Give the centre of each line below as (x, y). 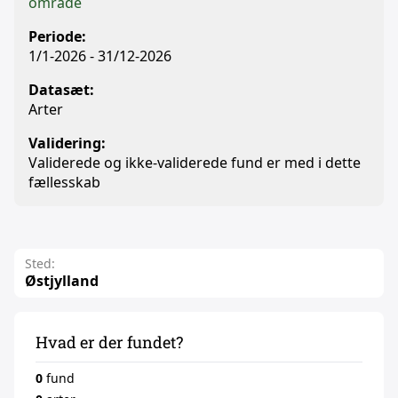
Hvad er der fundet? (109, 342)
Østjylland (62, 281)
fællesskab (64, 182)
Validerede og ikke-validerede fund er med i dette (195, 163)
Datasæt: (61, 90)
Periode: (57, 36)
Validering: (67, 143)
